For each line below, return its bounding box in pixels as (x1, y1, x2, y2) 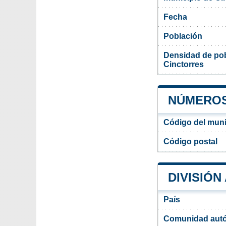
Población (163, 31, 202, 40)
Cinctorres (163, 60, 204, 69)
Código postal (163, 137, 217, 146)
